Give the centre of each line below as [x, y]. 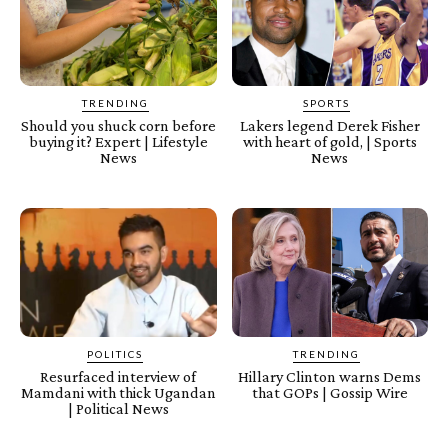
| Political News [118, 409]
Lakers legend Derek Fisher [329, 125]
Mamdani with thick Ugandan [118, 393]
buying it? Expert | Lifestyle [118, 141]
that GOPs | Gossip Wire [329, 393]
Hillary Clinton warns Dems [330, 377]
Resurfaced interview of [118, 377]
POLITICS [115, 354]
